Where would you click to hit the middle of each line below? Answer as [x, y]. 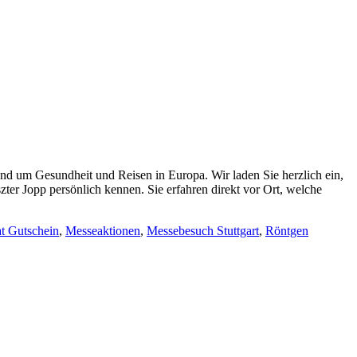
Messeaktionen [103, 230]
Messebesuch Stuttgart [203, 230]
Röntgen [287, 230]
